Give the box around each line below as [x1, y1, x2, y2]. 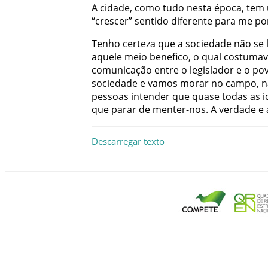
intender [131, 89, 170, 103]
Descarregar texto [92, 135, 165, 148]
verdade [219, 102, 256, 116]
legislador [190, 63, 234, 77]
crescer [95, 14, 129, 28]
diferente [171, 14, 212, 28]
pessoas [92, 89, 129, 103]
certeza [123, 36, 156, 50]
